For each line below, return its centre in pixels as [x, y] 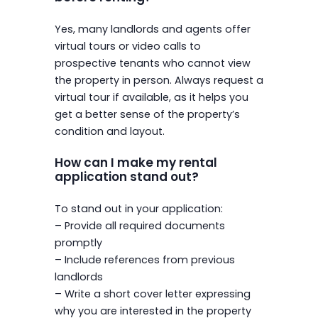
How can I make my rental [136, 163]
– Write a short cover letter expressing [152, 294]
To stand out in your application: [138, 209]
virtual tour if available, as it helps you [151, 97]
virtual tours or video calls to [127, 46]
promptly [78, 243]
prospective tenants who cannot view [152, 63]
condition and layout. [109, 131]
